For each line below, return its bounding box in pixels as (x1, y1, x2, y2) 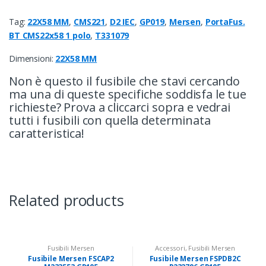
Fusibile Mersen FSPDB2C (149, 253, 241, 264)
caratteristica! (9, 125, 84, 142)
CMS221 (73, 16, 106, 28)
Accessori (154, 243, 185, 253)
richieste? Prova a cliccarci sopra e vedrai (9, 99, 230, 116)
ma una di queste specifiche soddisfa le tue (9, 86, 246, 103)
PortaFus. (205, 16, 245, 28)
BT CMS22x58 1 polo (9, 30, 91, 42)
